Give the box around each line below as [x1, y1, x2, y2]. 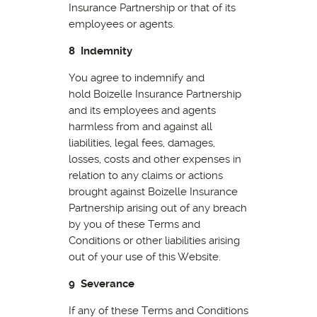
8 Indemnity [68, 44, 132, 57]
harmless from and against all [68, 120, 212, 133]
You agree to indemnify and [68, 71, 204, 84]
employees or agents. [68, 17, 175, 30]
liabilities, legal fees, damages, [68, 136, 215, 149]
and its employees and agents [68, 103, 216, 117]
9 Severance [68, 277, 134, 290]
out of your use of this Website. [68, 250, 221, 263]
